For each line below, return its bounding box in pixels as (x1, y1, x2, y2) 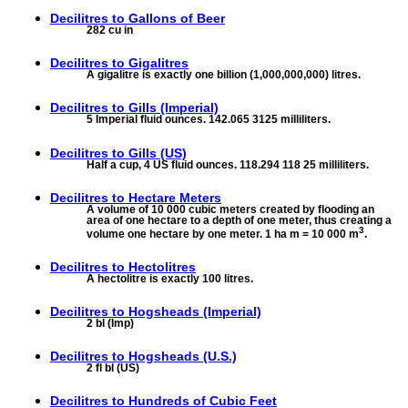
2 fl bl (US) (87, 362, 139, 375)
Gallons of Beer (128, 11, 225, 26)
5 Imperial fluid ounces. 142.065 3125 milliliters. (87, 113, 331, 127)
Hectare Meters (128, 189, 221, 205)
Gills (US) (128, 145, 187, 160)
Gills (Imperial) (128, 100, 219, 116)
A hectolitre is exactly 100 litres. (87, 271, 253, 285)
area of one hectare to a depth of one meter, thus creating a (87, 213, 392, 227)
